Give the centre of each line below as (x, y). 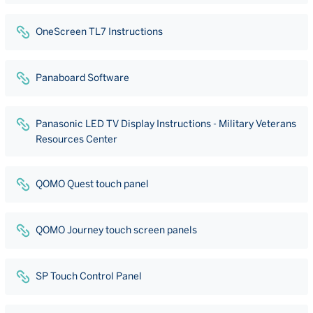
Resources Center (77, 139)
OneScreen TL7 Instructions (99, 31)
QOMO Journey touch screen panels (116, 230)
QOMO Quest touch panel (92, 184)
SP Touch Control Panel (89, 276)
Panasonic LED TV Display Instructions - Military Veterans (166, 124)
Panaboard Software (82, 78)
